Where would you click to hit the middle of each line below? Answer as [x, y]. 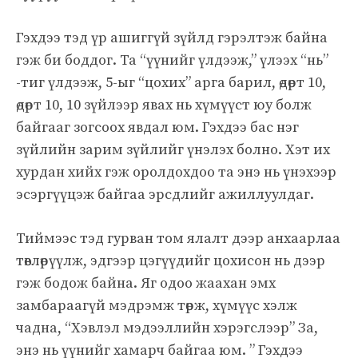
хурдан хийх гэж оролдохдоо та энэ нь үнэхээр [176, 172]
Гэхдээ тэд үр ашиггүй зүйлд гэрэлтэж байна [172, 38]
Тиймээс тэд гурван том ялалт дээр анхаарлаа [178, 238]
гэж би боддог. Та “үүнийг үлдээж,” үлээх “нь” [172, 60]
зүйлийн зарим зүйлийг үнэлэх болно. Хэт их [173, 149]
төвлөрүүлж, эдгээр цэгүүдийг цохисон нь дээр [171, 261]
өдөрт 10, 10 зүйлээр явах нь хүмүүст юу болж [164, 105]
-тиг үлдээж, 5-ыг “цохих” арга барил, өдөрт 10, [171, 82]
